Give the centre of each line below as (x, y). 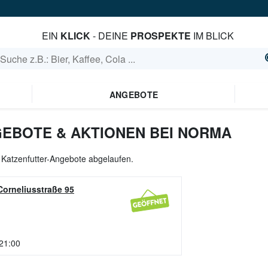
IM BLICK (212, 36)
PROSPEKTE (160, 36)
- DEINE (110, 36)
